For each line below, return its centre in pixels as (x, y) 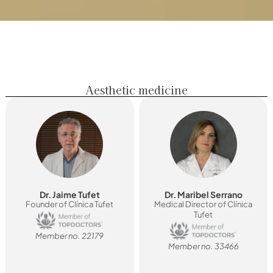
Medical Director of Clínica (204, 204)
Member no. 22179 (70, 236)
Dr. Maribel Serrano (203, 194)
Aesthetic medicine (136, 90)
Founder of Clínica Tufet (70, 204)
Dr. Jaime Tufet (69, 194)
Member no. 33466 (203, 246)
